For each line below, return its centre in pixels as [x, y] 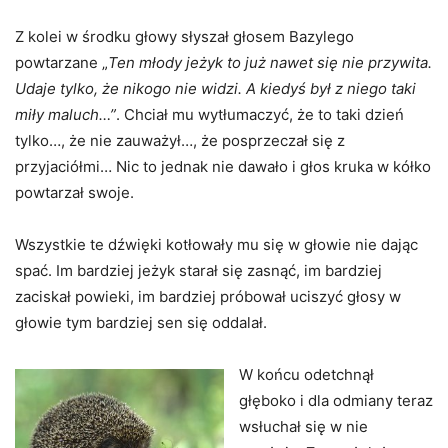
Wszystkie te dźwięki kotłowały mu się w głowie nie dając [216, 244]
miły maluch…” [65, 114]
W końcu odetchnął [306, 374]
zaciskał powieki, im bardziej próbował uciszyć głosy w [208, 296]
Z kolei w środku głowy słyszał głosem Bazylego [184, 36]
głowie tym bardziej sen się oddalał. [141, 322]
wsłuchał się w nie [303, 426]
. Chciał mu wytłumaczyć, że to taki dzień [260, 114]
